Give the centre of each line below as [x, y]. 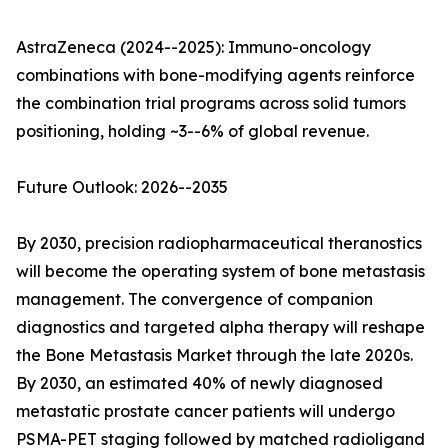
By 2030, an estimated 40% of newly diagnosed [199, 383]
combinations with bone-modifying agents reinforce [215, 75]
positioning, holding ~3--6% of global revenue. [192, 131]
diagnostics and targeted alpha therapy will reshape [220, 327]
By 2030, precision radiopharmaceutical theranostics [219, 243]
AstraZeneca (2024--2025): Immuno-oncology [193, 47]
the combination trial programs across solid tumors [211, 103]
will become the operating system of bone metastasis [220, 271]
